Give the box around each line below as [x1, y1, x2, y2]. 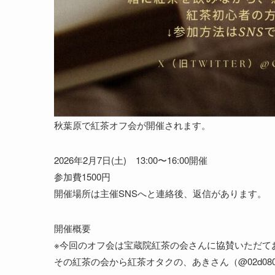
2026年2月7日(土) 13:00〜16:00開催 [54, 153, 207, 166]
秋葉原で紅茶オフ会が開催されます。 [54, 118, 211, 131]
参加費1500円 [54, 169, 110, 183]
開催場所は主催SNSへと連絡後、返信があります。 [54, 186, 266, 199]
